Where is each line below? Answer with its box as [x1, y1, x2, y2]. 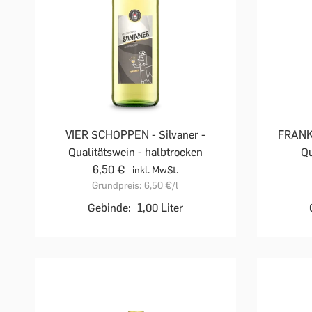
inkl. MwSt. [132, 164, 178, 177]
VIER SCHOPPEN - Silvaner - [65, 128, 205, 142]
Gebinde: [87, 201, 131, 215]
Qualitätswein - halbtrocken [68, 146, 203, 159]
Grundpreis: [92, 180, 142, 192]
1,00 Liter [136, 201, 183, 215]
